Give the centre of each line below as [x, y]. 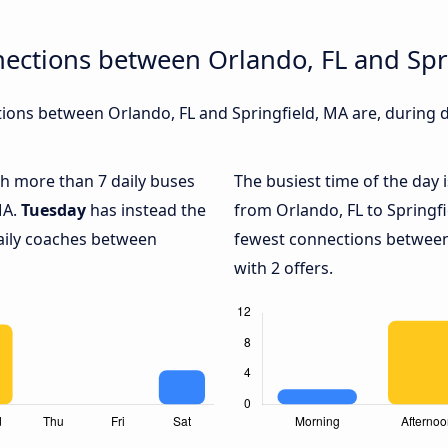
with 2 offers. [283, 268]
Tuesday [53, 210]
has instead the [146, 210]
